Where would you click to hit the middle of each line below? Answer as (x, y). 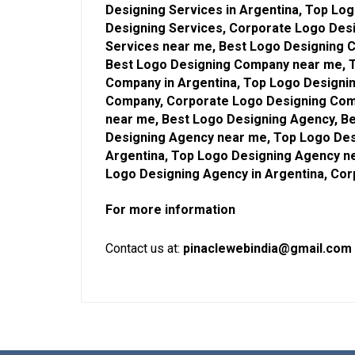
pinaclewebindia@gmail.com (267, 248)
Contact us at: (144, 248)
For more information (170, 209)
